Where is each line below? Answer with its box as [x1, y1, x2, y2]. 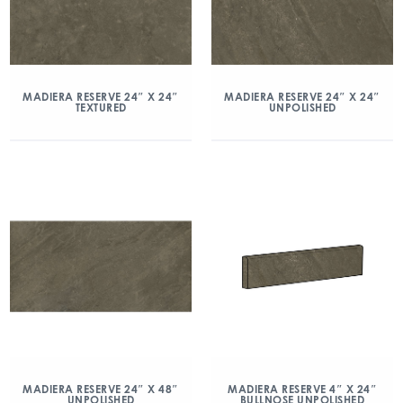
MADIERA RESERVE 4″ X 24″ [228, 381, 377, 396]
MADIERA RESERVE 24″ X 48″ [22, 381, 179, 396]
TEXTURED [75, 100, 127, 114]
